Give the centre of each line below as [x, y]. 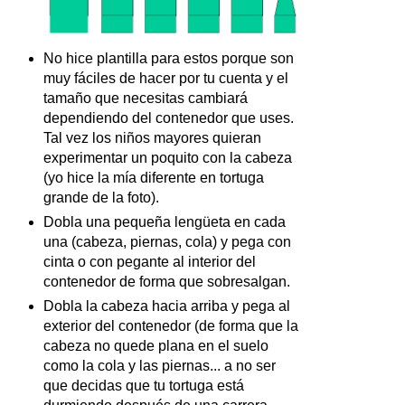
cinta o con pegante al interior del [150, 261]
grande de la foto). [101, 197]
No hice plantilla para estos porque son [169, 58]
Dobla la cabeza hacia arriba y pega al [167, 306]
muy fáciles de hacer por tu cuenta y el [166, 78]
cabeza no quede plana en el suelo [156, 345]
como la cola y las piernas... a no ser [160, 365]
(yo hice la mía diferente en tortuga [154, 177]
